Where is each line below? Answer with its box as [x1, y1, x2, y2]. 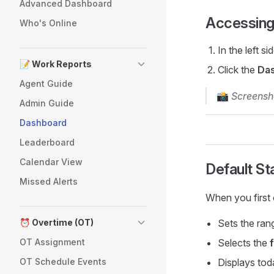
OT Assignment [20, 237, 85, 247]
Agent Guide [20, 78, 73, 89]
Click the [218, 64, 257, 76]
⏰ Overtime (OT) [20, 217, 94, 228]
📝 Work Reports [20, 59, 92, 69]
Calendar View [20, 157, 83, 167]
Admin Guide [20, 98, 74, 108]
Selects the [218, 237, 270, 249]
